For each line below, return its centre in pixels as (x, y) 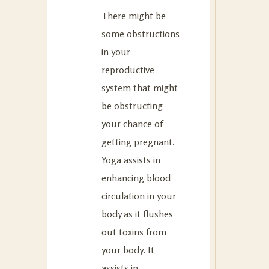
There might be (134, 15)
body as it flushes (137, 213)
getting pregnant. (138, 141)
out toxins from (134, 231)
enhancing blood (136, 177)
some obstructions (141, 33)
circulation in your (139, 195)
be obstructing (132, 105)
